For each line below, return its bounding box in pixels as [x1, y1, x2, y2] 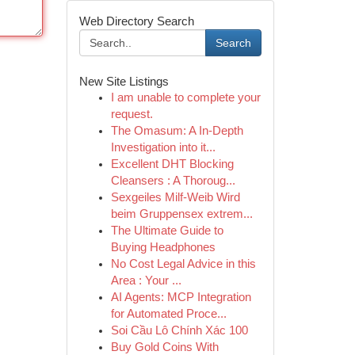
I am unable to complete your [110, 91, 261, 104]
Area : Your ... [110, 274, 181, 287]
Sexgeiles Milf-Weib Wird [110, 191, 240, 204]
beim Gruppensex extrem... [110, 208, 253, 220]
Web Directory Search [78, 14, 194, 28]
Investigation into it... [110, 141, 216, 154]
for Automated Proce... [110, 307, 227, 320]
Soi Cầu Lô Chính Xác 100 [110, 324, 248, 337]
